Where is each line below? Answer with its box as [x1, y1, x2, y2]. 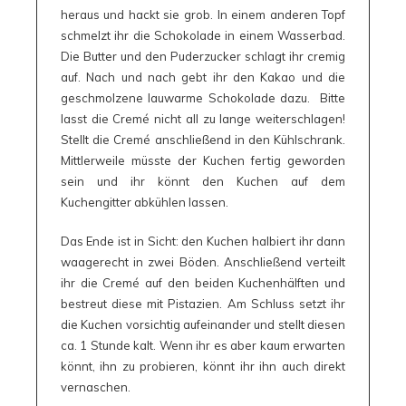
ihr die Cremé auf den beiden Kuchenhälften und [60, 275, 346, 291]
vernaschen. [60, 380, 130, 395]
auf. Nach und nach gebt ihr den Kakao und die [60, 70, 346, 85]
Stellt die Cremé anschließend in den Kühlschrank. [60, 132, 346, 148]
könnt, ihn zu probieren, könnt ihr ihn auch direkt [60, 359, 346, 374]
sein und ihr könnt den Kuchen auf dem [60, 174, 346, 189]
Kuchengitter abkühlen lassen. [60, 195, 228, 210]
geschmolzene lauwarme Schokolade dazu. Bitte [60, 91, 346, 106]
